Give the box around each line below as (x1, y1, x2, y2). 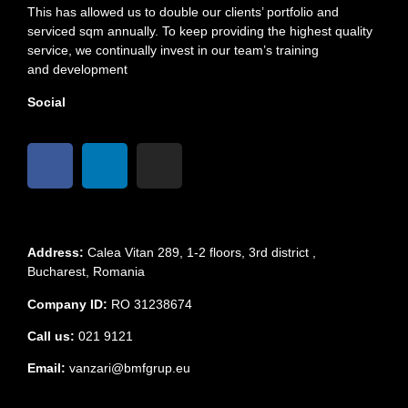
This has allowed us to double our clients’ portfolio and (27, 5, 339, 20)
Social (27, 94, 66, 109)
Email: (27, 361, 66, 376)
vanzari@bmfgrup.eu (69, 361, 190, 376)
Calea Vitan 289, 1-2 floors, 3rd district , (84, 245, 316, 260)
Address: (27, 245, 84, 260)
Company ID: (27, 296, 107, 311)
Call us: (27, 328, 75, 343)
